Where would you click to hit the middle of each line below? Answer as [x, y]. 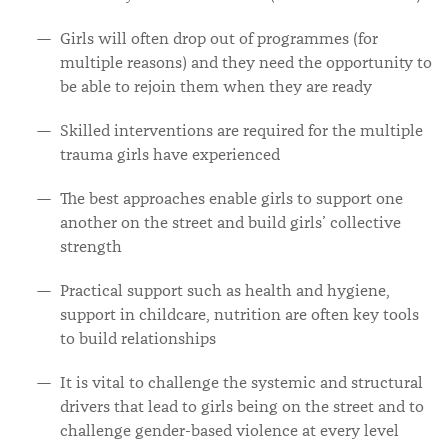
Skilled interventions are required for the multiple [241, 131]
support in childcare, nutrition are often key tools [239, 315]
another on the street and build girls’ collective [230, 223]
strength [91, 247]
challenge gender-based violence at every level [229, 431]
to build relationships [138, 339]
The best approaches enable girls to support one [231, 199]
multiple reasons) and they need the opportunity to [246, 63]
